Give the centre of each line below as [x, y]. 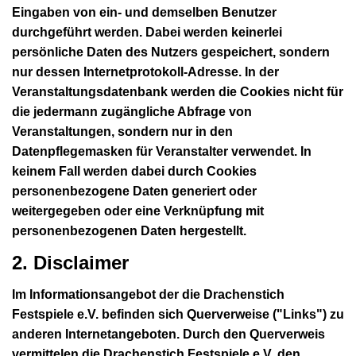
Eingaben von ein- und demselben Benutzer [144, 12]
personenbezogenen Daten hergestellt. [129, 230]
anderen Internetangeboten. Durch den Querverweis [168, 334]
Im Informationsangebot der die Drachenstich [148, 294]
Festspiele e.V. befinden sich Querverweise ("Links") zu [178, 314]
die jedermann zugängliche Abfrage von [132, 111]
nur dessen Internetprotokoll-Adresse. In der [145, 72]
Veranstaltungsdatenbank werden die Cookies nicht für [178, 91]
